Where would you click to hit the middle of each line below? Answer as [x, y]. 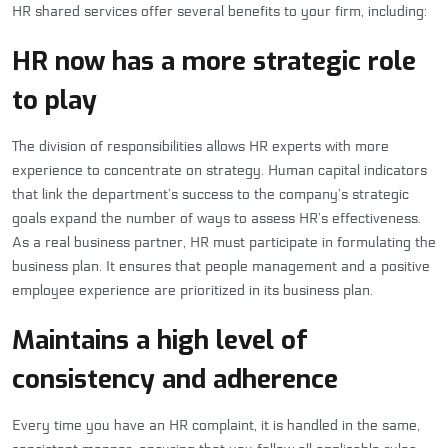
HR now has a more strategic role [214, 62]
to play [54, 101]
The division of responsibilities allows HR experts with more [200, 147]
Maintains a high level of [160, 341]
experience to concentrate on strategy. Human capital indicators [219, 171]
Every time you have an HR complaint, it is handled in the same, [216, 426]
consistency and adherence [175, 380]
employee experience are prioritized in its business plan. [192, 291]
